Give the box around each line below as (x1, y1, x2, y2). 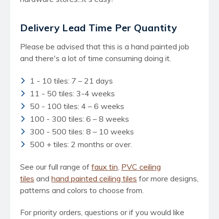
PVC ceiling (121, 161, 161, 172)
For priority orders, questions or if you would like (20, 207, 184, 217)
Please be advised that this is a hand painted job (20, 41, 189, 51)
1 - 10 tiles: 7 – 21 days (30, 75, 113, 86)
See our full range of (20, 161, 91, 172)
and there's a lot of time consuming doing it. (20, 53, 171, 63)
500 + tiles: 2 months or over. (30, 139, 132, 149)
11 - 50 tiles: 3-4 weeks (30, 88, 115, 98)
